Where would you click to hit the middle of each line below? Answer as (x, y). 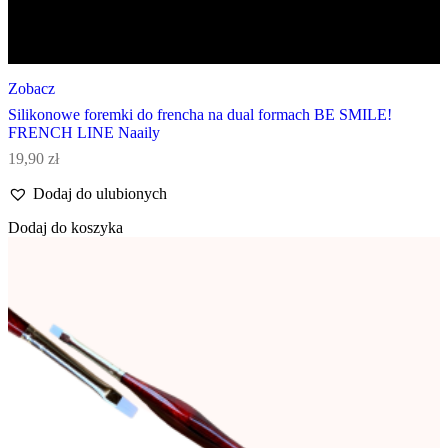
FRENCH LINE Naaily (84, 133)
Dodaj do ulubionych (100, 193)
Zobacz (31, 89)
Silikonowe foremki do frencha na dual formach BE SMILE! (200, 115)
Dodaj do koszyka (65, 228)
